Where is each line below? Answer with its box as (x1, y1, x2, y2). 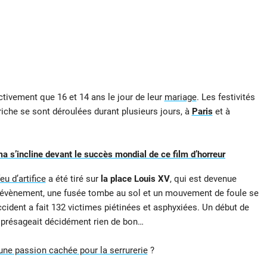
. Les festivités (196, 92, 255, 103)
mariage (164, 92, 197, 103)
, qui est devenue (169, 173, 237, 184)
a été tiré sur (45, 173, 101, 184)
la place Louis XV (100, 173, 170, 184)
